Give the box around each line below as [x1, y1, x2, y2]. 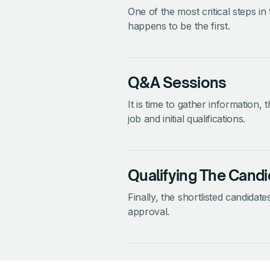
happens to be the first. [128, 19, 230, 32]
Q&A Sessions [128, 73, 227, 92]
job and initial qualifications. [128, 112, 246, 125]
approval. [128, 205, 170, 218]
